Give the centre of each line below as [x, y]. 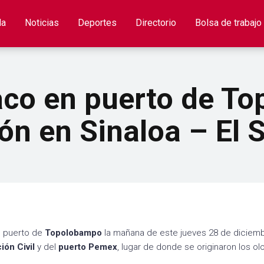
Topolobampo [73, 233]
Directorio [156, 23]
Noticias [42, 23]
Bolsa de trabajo [228, 23]
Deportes [97, 23]
